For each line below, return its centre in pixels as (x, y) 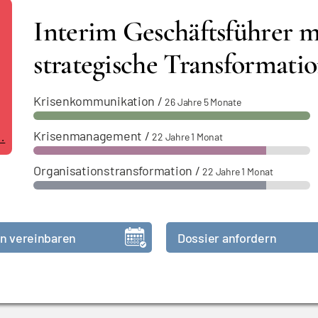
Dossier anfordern (227, 237)
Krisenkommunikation (94, 101)
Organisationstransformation (113, 170)
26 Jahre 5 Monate (203, 102)
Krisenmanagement (88, 136)
